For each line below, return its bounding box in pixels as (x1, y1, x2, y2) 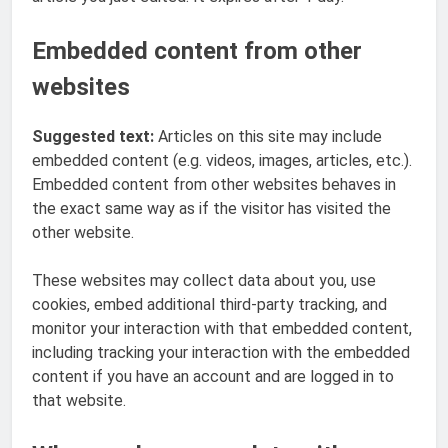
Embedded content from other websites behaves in (32, 174, 396, 194)
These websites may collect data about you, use (32, 270, 376, 290)
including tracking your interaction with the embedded (32, 342, 410, 362)
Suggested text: (32, 126, 158, 146)
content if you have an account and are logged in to (32, 366, 394, 386)
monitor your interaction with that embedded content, (32, 318, 412, 338)
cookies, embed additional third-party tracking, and (32, 294, 387, 314)
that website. (32, 390, 126, 410)
